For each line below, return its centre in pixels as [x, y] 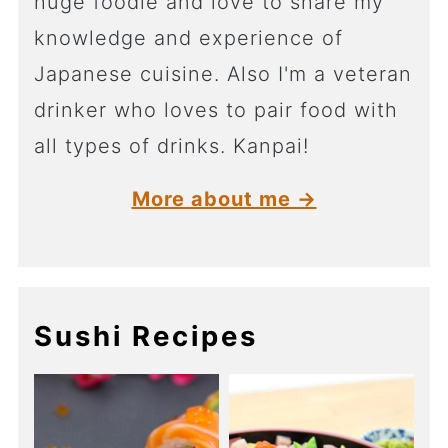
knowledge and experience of [188, 38]
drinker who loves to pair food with [215, 110]
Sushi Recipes [145, 336]
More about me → [224, 199]
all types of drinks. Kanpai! [171, 146]
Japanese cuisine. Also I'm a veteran [222, 74]
